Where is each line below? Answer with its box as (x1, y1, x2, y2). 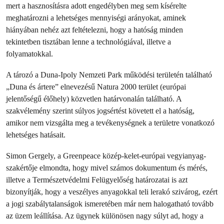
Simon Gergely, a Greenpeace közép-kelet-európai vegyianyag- (6, 151, 206, 160)
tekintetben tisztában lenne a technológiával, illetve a (6, 37, 171, 46)
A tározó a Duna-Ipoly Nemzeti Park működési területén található (6, 70, 212, 79)
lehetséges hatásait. (6, 130, 65, 139)
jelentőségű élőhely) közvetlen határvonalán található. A (6, 94, 181, 103)
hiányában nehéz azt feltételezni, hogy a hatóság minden (6, 25, 183, 34)
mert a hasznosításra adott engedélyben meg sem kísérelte (6, 1, 186, 10)
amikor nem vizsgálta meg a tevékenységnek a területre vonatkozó (6, 118, 214, 127)
